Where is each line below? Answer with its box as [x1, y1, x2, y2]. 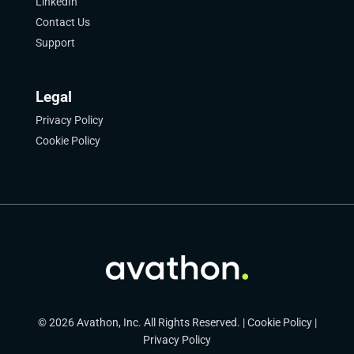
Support [35, 36, 75, 49]
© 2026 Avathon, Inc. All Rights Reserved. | [37, 316, 247, 329]
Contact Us [35, 16, 90, 28]
